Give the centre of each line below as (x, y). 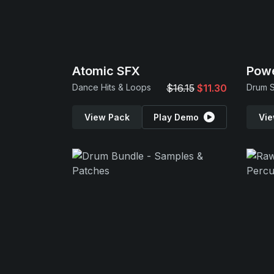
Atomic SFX (106, 71)
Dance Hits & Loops (112, 87)
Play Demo (176, 117)
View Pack (107, 117)
